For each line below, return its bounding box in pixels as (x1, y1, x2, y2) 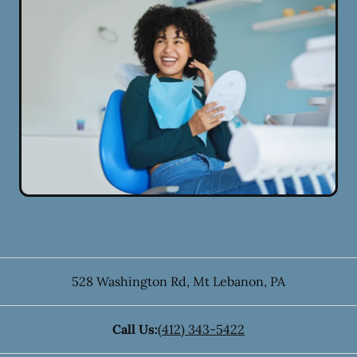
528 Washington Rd (72, 273, 186, 289)
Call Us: (112, 320, 158, 337)
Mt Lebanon (190, 273, 264, 289)
